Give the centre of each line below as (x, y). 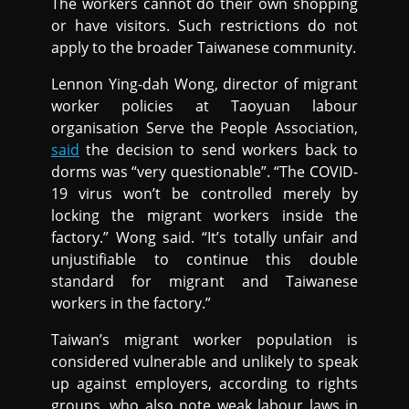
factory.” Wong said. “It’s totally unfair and (204, 237)
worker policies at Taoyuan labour (204, 105)
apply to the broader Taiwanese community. (204, 47)
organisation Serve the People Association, (204, 127)
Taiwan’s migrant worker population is (204, 339)
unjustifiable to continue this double (204, 259)
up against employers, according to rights (204, 383)
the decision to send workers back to (219, 149)
